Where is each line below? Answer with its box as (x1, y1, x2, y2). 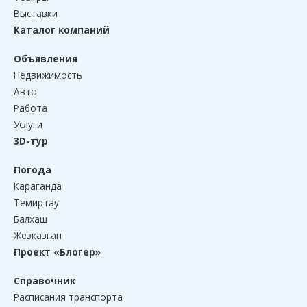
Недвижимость (14, 69, 82, 82)
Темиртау (14, 196, 59, 210)
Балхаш (14, 212, 47, 226)
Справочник (14, 274, 75, 288)
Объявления (14, 52, 77, 66)
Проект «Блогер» (14, 245, 101, 259)
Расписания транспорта (14, 291, 123, 304)
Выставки (14, 7, 58, 21)
